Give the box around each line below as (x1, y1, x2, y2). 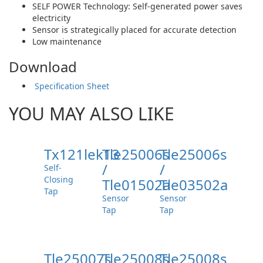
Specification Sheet (32, 80, 109, 92)
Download (9, 56, 77, 76)
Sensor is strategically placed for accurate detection (32, 23, 237, 35)
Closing (44, 173, 73, 185)
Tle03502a (160, 174, 228, 194)
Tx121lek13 (44, 144, 120, 164)
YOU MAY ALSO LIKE (9, 101, 174, 126)
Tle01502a (102, 174, 170, 194)
